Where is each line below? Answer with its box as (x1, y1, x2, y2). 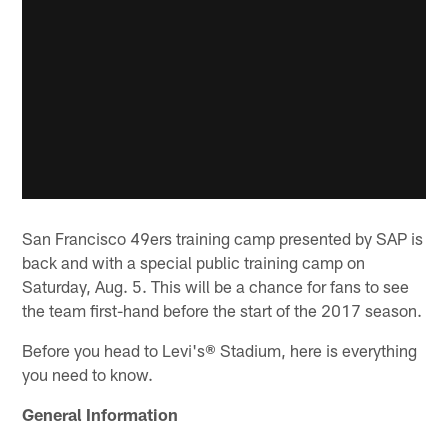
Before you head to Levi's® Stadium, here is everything (22, 339, 418, 360)
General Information (22, 403, 179, 424)
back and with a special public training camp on (22, 251, 366, 272)
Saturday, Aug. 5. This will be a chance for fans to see (22, 275, 410, 296)
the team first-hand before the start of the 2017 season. (22, 299, 423, 320)
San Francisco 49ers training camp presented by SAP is (22, 227, 424, 248)
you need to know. (22, 363, 154, 384)
